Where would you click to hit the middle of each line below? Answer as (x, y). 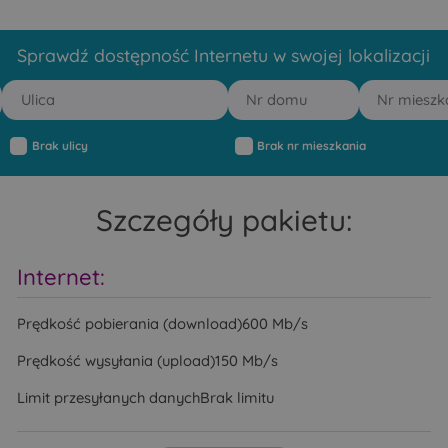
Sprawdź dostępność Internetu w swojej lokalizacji (224, 54)
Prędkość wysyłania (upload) (116, 360)
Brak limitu (237, 397)
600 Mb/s (275, 324)
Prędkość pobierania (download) (130, 324)
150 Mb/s (247, 360)
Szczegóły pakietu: (223, 220)
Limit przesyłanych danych (109, 397)
